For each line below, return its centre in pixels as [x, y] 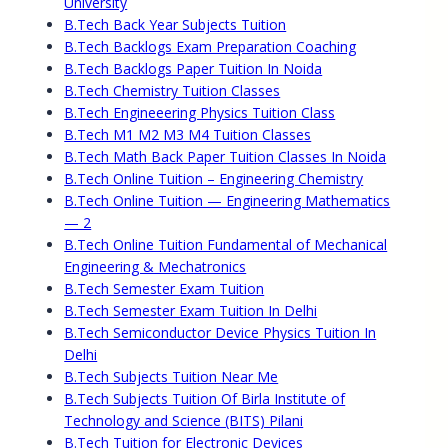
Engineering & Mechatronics [155, 267]
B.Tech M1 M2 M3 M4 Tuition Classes [188, 135]
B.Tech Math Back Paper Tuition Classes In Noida [225, 157]
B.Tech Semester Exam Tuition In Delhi [191, 311]
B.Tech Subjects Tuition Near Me [171, 377]
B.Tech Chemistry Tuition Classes [172, 91]
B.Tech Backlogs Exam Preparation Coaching [210, 47]
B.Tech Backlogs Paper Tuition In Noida [193, 69]
